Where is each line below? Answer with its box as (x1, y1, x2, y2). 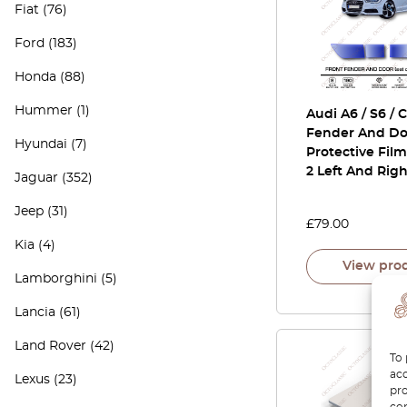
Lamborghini (15, 273, 97, 285)
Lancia (15, 306, 55, 319)
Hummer (15, 104, 73, 117)
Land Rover (15, 340, 86, 352)
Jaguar (15, 172, 58, 184)
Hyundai (15, 138, 67, 151)
